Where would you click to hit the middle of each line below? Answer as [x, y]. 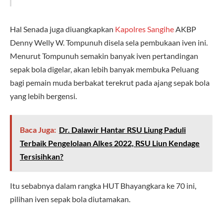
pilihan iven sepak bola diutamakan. [70, 199]
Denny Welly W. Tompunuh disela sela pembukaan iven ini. [109, 43]
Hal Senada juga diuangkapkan [62, 29]
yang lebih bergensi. [43, 96]
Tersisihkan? [41, 156]
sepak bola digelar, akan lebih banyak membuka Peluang [104, 69]
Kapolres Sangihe [144, 29]
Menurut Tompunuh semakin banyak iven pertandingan [104, 56]
